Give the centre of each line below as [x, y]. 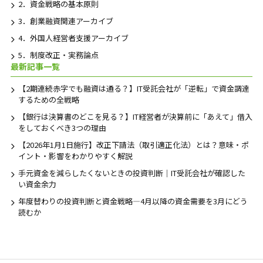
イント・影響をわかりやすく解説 [75, 156]
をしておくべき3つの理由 [62, 128]
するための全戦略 [48, 100]
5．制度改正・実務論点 [58, 55]
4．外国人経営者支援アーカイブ [73, 38]
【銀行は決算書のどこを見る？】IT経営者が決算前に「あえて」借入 [135, 117]
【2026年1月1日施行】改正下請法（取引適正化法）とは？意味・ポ [133, 145]
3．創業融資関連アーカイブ [65, 21]
